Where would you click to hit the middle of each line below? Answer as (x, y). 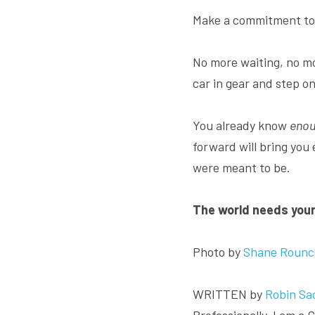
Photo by (218, 251)
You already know (241, 125)
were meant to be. (242, 167)
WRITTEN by (229, 294)
